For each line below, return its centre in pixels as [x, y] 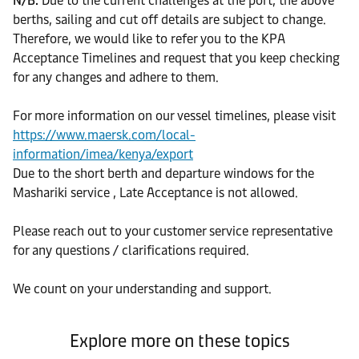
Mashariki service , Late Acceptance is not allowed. [155, 193]
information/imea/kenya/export [103, 154]
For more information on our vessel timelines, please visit [174, 116]
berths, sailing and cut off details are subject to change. [169, 20]
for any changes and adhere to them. [116, 77]
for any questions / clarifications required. [131, 250]
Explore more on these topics [179, 341]
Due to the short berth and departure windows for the [163, 173]
